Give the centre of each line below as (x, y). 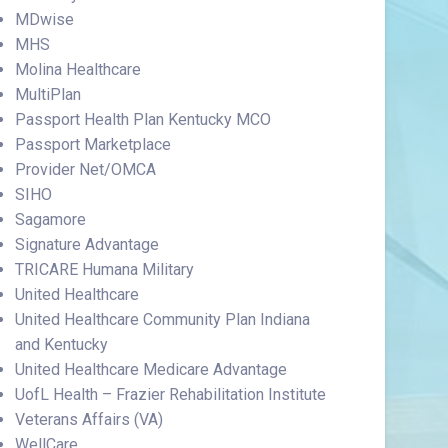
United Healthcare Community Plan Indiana (162, 319)
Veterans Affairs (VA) (88, 419)
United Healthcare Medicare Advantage (150, 369)
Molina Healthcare (77, 69)
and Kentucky (61, 344)
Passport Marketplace (92, 144)
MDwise (44, 19)
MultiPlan (47, 94)
